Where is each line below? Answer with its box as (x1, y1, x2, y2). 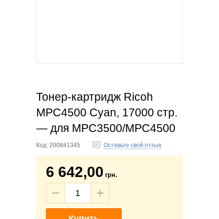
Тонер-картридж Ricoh (36, 90, 153, 103)
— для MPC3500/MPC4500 (36, 122, 175, 134)
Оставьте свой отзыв (104, 142, 161, 149)
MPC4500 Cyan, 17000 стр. (36, 106, 177, 119)
